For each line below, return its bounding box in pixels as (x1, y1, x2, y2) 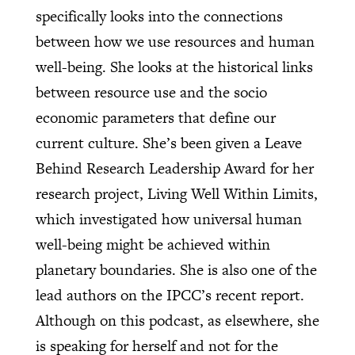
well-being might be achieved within (35, 233, 270, 255)
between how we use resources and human (35, 30, 315, 52)
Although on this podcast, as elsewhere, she (35, 309, 319, 331)
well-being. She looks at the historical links (35, 55, 313, 78)
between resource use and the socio (35, 81, 267, 103)
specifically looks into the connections (35, 5, 283, 27)
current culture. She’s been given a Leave (35, 132, 302, 154)
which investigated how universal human (35, 208, 302, 230)
